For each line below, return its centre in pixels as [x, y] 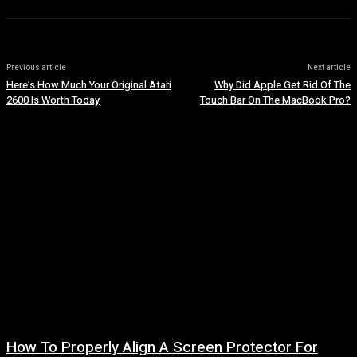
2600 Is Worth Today [53, 100]
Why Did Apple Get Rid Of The [282, 85]
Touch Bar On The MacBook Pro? [275, 100]
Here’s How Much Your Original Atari [89, 85]
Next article [329, 68]
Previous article [36, 68]
